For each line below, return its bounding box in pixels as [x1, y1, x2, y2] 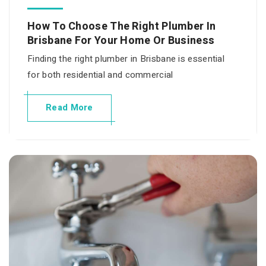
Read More [46, 100, 93, 114]
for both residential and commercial [27, 68, 173, 81]
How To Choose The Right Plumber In [27, 18, 216, 34]
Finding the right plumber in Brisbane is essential [27, 52, 224, 65]
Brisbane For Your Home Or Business [27, 32, 215, 49]
